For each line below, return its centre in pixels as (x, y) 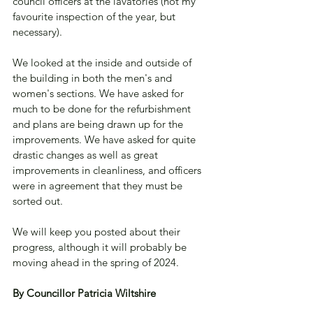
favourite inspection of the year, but (95, 16)
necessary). (37, 32)
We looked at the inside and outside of (103, 63)
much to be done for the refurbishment (103, 109)
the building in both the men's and (94, 78)
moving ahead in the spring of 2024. (96, 262)
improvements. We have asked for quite (105, 139)
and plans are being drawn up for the (99, 124)
